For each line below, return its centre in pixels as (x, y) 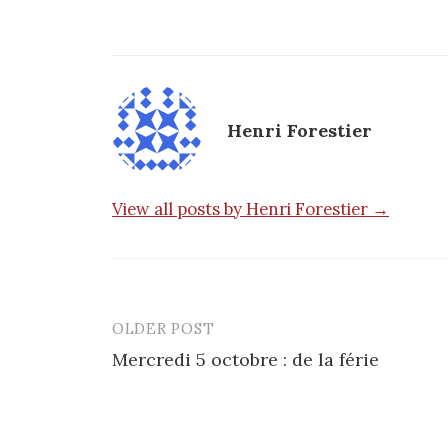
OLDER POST (163, 329)
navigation (176, 377)
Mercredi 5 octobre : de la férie (245, 360)
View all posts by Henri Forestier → (250, 209)
